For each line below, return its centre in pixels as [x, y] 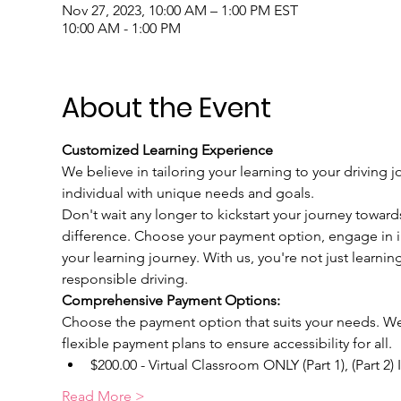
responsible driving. [124, 279]
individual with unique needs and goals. [188, 193]
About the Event [166, 108]
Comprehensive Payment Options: [171, 300]
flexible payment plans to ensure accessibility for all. [226, 343]
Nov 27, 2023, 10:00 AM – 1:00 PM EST [179, 10]
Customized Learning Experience [167, 150]
